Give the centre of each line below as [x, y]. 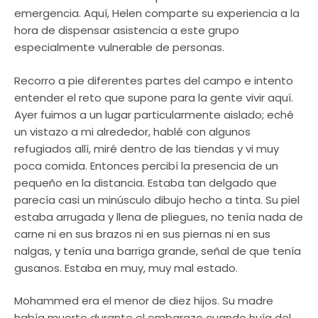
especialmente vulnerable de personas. [119, 48]
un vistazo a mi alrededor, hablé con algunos [132, 131]
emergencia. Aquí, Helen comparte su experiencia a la [157, 13]
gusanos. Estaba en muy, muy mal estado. [126, 268]
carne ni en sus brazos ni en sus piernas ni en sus [142, 234]
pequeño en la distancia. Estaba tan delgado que [146, 182]
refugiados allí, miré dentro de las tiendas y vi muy [147, 148]
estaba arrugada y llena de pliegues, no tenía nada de [159, 216]
